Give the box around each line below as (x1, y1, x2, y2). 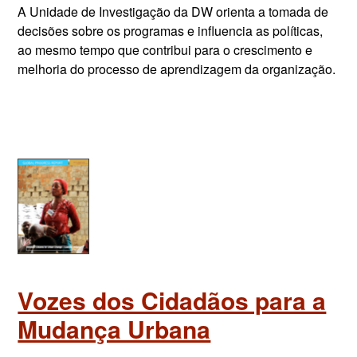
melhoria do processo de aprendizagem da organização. (18, 60, 336, 78)
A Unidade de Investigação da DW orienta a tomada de (18, 2, 329, 21)
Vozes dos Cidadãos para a (18, 283, 327, 317)
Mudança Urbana (18, 312, 211, 346)
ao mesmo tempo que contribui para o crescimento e (18, 41, 313, 59)
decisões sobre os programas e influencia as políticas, (18, 22, 324, 40)
